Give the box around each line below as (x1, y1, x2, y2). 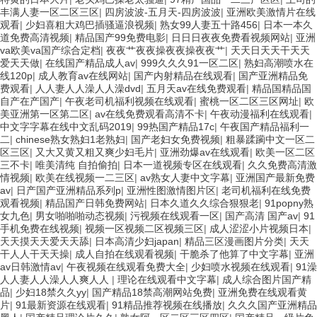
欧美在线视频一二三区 (35, 171, 134, 183)
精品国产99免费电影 (75, 31, 166, 43)
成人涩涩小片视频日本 (209, 222, 309, 234)
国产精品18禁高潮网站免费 (92, 286, 212, 298)
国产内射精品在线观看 (134, 69, 233, 81)
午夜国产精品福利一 (220, 120, 309, 132)
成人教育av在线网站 (38, 69, 128, 81)
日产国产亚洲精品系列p (16, 184, 121, 196)
